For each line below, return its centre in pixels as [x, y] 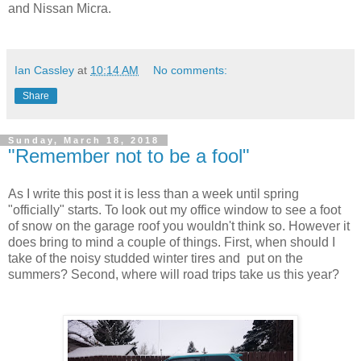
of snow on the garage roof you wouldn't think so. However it [179, 226]
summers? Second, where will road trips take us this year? [174, 275]
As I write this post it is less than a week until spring [154, 194]
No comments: [191, 70]
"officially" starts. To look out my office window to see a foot [174, 210]
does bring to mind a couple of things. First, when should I [172, 243]
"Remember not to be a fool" [129, 156]
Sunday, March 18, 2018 [84, 140]
